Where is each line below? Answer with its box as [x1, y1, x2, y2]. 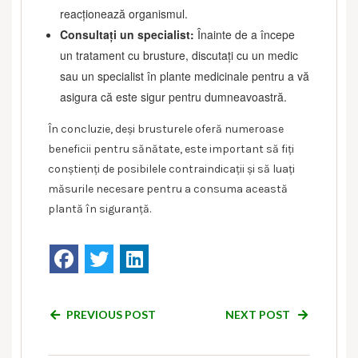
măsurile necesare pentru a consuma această [48, 181, 288, 196]
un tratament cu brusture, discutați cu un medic [60, 46, 298, 63]
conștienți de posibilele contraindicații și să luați [48, 161, 295, 176]
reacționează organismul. [60, 5, 188, 22]
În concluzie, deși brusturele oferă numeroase [48, 121, 284, 136]
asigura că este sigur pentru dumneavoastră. [60, 88, 287, 105]
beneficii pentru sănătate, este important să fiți [48, 141, 294, 156]
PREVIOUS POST [66, 307, 156, 321]
